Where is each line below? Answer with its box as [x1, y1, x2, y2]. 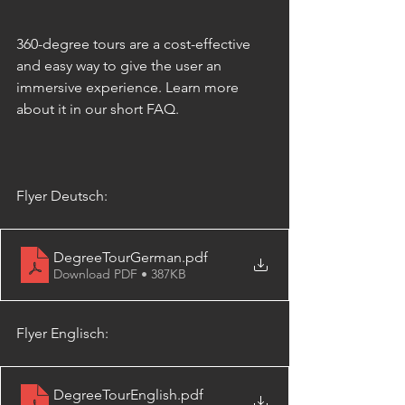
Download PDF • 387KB [53, 265, 186, 282]
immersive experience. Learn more [16, 79, 242, 97]
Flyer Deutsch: [16, 187, 108, 205]
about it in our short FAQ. [16, 100, 179, 118]
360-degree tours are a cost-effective [16, 35, 254, 53]
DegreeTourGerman [53, 248, 182, 266]
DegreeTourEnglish [53, 385, 177, 403]
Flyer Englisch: [16, 325, 108, 343]
